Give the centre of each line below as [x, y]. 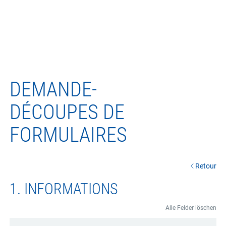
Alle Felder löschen [191, 208]
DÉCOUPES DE [67, 112]
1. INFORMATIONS [64, 189]
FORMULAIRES [69, 135]
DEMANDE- [53, 89]
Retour [206, 166]
